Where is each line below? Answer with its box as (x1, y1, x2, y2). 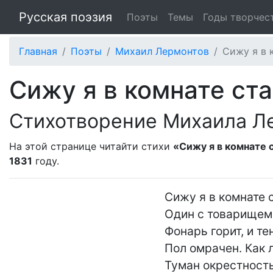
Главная (19, 45, 57, 57)
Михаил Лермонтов (115, 45, 209, 57)
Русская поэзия (19, 10, 112, 24)
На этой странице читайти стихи (9, 140, 173, 152)
